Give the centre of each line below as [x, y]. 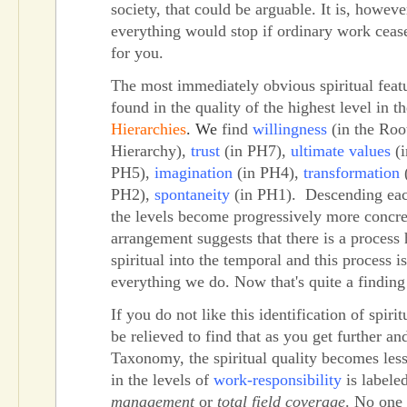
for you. [137, 53]
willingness [290, 129]
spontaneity [192, 194]
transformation [352, 173]
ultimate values [341, 151]
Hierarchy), [151, 151]
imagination [194, 173]
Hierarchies [149, 129]
